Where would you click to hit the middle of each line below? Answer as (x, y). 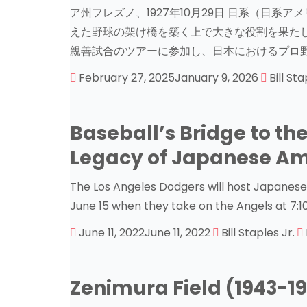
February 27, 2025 (127, 78)
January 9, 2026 (217, 78)
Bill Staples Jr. (258, 233)
